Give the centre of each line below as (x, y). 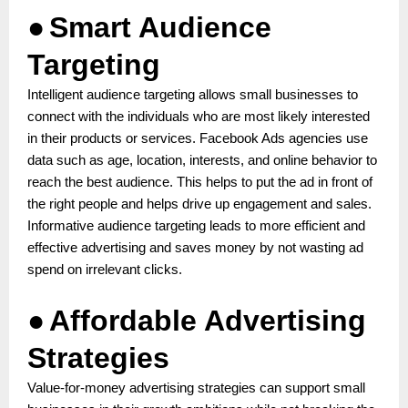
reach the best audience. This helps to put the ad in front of (200, 182)
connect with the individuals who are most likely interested (199, 116)
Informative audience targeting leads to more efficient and (196, 225)
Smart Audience (160, 27)
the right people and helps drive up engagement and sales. (199, 204)
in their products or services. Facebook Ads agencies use (198, 138)
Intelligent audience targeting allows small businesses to (193, 94)
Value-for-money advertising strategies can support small (196, 388)
